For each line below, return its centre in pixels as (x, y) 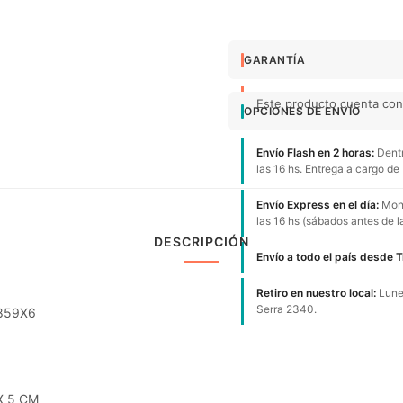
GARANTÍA (274, 60)
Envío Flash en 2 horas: (315, 152)
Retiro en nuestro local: (316, 293)
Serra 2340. (287, 309)
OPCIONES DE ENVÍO (302, 111)
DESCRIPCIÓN (201, 242)
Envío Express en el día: (318, 205)
